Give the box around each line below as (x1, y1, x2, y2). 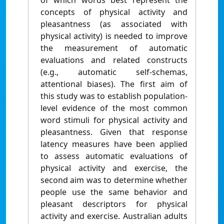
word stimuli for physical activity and (40, 114, 187, 126)
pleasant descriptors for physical (40, 198, 187, 210)
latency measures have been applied (40, 138, 187, 150)
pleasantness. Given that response (40, 126, 187, 138)
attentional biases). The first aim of (40, 78, 187, 90)
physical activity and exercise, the (40, 162, 187, 174)
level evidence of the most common (40, 102, 187, 114)
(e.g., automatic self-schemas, (40, 66, 187, 78)
